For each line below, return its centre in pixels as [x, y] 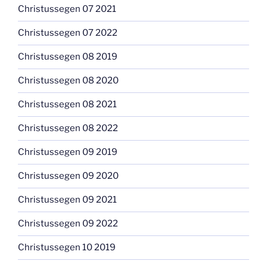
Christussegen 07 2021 [67, 9]
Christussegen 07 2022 [68, 33]
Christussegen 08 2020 [68, 81]
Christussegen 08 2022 [68, 128]
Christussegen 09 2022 [68, 224]
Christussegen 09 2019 [68, 152]
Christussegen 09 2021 [67, 200]
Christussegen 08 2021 [67, 105]
